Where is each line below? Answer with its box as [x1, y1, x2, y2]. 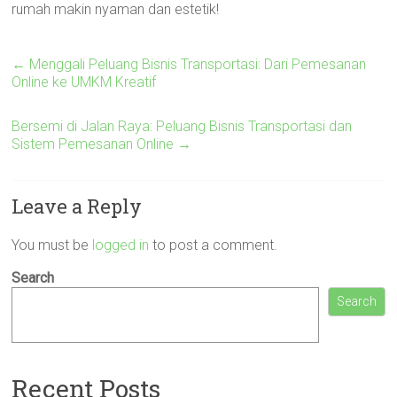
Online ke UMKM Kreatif [12, 74, 157, 90]
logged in [92, 237, 150, 253]
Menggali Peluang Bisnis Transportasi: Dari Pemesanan [26, 56, 367, 73]
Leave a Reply [12, 193, 143, 219]
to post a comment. [149, 237, 278, 253]
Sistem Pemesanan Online [12, 136, 178, 152]
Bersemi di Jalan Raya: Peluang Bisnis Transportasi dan [12, 118, 353, 135]
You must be [12, 237, 93, 253]
